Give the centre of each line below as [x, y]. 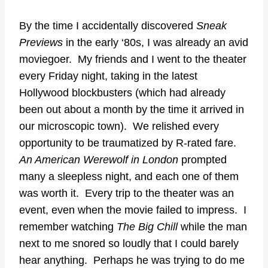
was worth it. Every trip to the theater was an [127, 194]
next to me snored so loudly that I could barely [129, 244]
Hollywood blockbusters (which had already [122, 93]
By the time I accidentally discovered [108, 26]
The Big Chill [147, 227]
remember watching [68, 227]
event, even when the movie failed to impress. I [133, 210]
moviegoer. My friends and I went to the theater [133, 60]
